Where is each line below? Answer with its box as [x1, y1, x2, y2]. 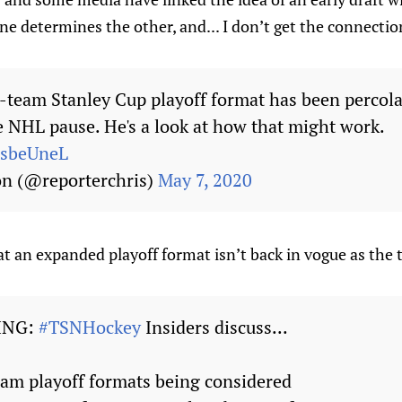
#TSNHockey [39, 315, 141, 339]
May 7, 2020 [158, 168, 252, 192]
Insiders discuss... [141, 315, 288, 339]
